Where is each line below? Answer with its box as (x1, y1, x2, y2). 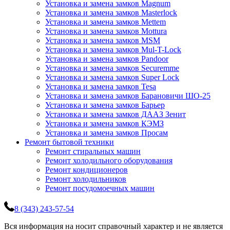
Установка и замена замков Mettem (45, 17, 166, 27)
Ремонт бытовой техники (25, 138, 114, 147)
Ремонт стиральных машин (45, 147, 141, 156)
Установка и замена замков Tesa (45, 82, 156, 91)
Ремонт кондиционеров (45, 165, 128, 175)
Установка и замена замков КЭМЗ (45, 119, 164, 128)
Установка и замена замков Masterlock (45, 8, 177, 17)
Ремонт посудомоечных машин (45, 184, 155, 193)
